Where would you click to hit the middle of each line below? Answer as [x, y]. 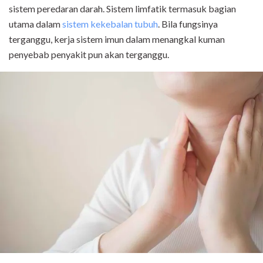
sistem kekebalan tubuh [110, 24]
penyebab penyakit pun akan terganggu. [89, 54]
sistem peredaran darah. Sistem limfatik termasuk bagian [122, 9]
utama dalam [36, 24]
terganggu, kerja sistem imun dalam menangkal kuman [117, 39]
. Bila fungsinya [188, 24]
